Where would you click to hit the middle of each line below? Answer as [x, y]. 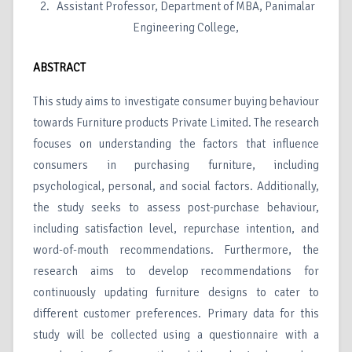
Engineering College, [185, 28]
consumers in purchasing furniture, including [176, 165]
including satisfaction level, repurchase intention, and [176, 229]
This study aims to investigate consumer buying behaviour [176, 102]
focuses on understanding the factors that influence [176, 144]
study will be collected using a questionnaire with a [176, 335]
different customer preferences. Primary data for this [176, 314]
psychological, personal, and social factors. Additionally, [176, 187]
